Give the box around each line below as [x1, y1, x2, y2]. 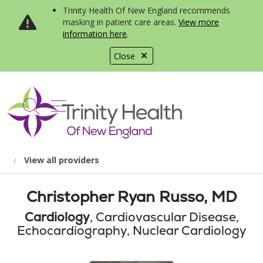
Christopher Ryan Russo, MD [26, 187, 237, 207]
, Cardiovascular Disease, [89, 209, 239, 225]
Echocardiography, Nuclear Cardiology [16, 222, 247, 238]
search [30, 100, 82, 124]
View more [178, 16, 219, 28]
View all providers [24, 154, 99, 166]
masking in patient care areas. [63, 16, 178, 28]
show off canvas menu [50, 93, 224, 116]
